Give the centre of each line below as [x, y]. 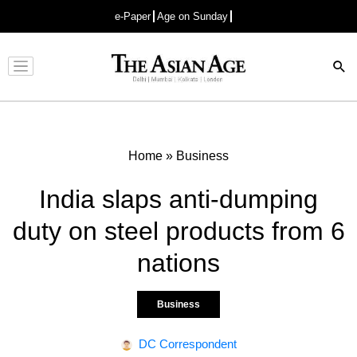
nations [178, 263]
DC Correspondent [187, 343]
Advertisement [175, 79]
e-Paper [133, 16]
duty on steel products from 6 [178, 231]
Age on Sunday [192, 16]
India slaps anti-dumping [178, 199]
